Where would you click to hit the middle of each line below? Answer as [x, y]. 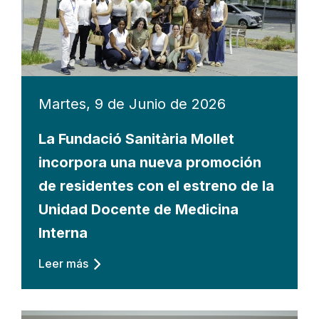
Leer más [63, 264]
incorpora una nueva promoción [150, 163]
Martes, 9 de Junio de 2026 [132, 104]
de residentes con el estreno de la [156, 186]
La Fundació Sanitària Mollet [136, 139]
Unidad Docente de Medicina [138, 210]
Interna [63, 233]
